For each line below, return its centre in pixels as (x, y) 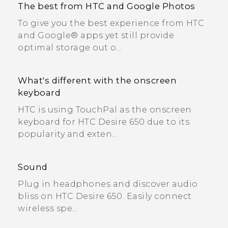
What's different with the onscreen (97, 80)
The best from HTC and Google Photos (107, 6)
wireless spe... (48, 208)
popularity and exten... (68, 134)
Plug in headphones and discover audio (108, 184)
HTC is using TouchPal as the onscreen (105, 110)
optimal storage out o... (70, 48)
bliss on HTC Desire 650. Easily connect (105, 196)
